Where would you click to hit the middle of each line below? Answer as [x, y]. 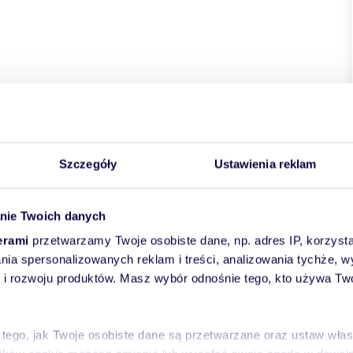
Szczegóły [88, 164]
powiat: [40, 104]
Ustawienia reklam [265, 164]
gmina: [121, 104]
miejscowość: [218, 104]
